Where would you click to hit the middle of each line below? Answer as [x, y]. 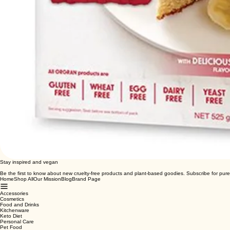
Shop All [24, 189]
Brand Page [86, 189]
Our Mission [47, 189]
